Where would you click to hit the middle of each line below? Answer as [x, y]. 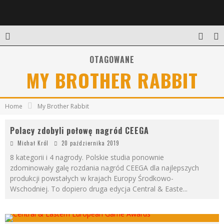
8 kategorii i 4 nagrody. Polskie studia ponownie [87, 157]
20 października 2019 [90, 143]
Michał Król [33, 143]
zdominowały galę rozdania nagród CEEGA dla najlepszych [104, 168]
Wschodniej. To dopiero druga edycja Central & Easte [96, 189]
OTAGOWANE [112, 59]
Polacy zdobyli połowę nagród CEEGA [79, 130]
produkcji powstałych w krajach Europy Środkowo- [92, 178]
